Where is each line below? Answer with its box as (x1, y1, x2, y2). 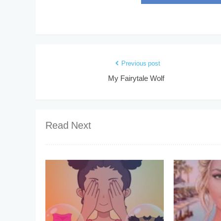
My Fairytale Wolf (108, 73, 164, 85)
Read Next (45, 118, 91, 135)
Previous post (121, 58, 160, 70)
